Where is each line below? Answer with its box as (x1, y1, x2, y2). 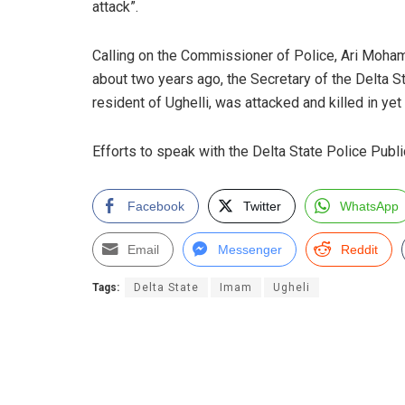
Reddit (341, 241, 378, 257)
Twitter (243, 198, 281, 213)
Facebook (127, 198, 184, 213)
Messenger (218, 241, 282, 257)
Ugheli (273, 280, 310, 294)
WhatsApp (340, 198, 399, 213)
